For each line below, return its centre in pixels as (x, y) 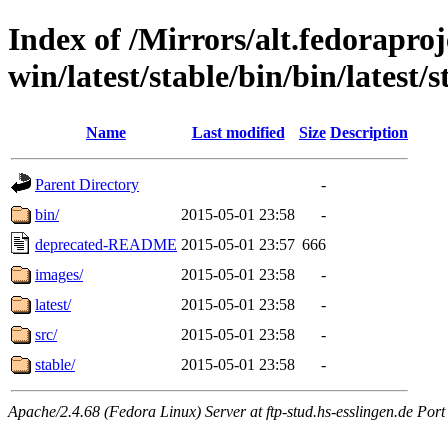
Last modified (238, 132)
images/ (59, 274)
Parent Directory (87, 184)
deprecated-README (106, 244)
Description (369, 132)
